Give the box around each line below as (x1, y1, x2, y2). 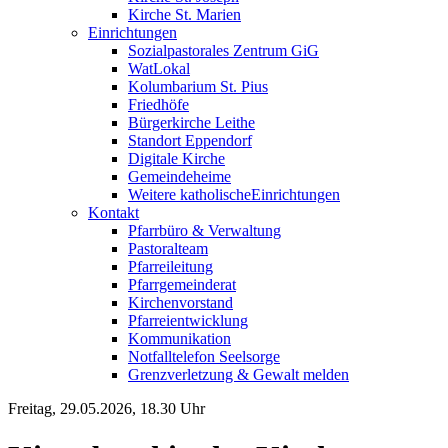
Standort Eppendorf (128, 132, 252, 149)
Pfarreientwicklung (128, 312, 248, 329)
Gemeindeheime (128, 168, 231, 185)
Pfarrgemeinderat (128, 276, 236, 293)
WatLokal (128, 60, 190, 77)
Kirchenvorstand (128, 294, 233, 311)
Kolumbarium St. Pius (128, 78, 268, 95)
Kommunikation (128, 330, 231, 347)
